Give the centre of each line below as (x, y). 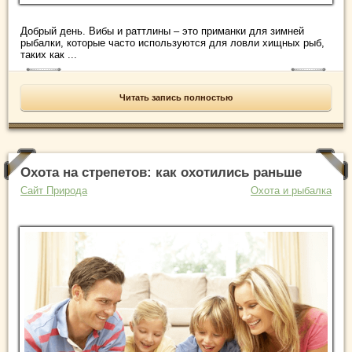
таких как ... (49, 54)
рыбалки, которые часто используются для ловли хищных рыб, (172, 42)
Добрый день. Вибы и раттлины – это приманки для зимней (162, 31)
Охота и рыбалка (291, 190)
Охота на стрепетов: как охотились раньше (161, 172)
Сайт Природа (54, 190)
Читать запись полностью (176, 97)
